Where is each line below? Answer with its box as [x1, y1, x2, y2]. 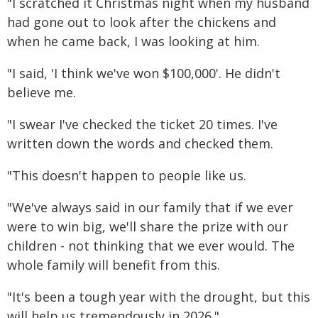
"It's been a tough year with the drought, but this [7, 288, 310, 305]
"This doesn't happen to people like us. [7, 167, 246, 184]
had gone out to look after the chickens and [7, 13, 276, 31]
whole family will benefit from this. [7, 256, 220, 273]
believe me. [7, 84, 76, 101]
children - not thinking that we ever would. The [7, 237, 295, 254]
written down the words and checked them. [7, 135, 273, 152]
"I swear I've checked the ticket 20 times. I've [7, 116, 278, 133]
